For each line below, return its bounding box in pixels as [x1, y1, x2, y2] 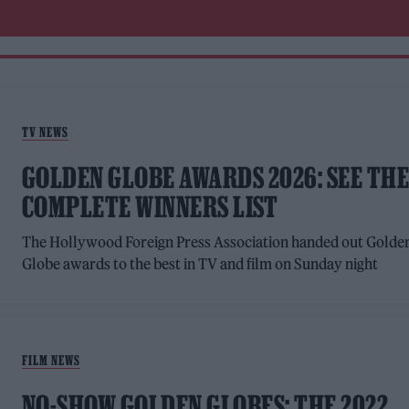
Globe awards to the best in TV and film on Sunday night [21, 255, 379, 274]
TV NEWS [21, 124, 68, 141]
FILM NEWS [21, 352, 80, 369]
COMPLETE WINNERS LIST [21, 191, 278, 224]
